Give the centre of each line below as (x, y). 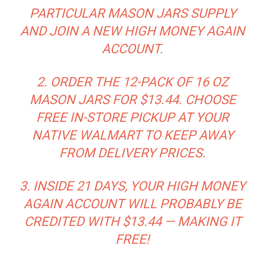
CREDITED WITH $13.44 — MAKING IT (132, 221)
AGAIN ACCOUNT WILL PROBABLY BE (132, 203)
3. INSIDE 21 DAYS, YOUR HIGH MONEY (132, 186)
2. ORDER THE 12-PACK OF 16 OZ (132, 82)
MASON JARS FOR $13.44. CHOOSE (132, 99)
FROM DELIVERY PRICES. (132, 153)
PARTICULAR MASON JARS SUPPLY (132, 13)
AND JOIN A (56, 31)
